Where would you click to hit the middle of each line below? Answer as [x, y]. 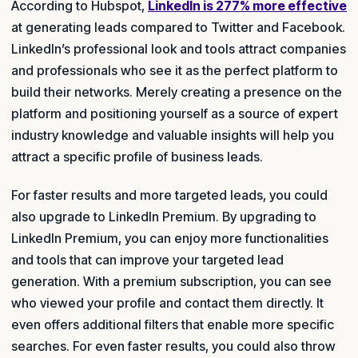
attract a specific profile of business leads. [137, 157]
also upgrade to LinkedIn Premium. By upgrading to [164, 216]
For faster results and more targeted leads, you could [169, 195]
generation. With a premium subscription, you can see [171, 281]
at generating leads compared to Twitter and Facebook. [178, 28]
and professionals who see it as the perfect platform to [175, 71]
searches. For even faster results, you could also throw [173, 346]
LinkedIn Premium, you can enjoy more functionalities [170, 238]
